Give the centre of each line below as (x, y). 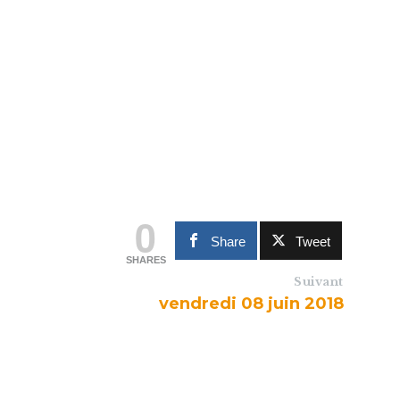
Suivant (319, 282)
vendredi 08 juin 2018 (251, 304)
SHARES (146, 260)
